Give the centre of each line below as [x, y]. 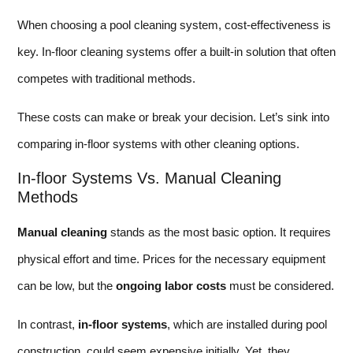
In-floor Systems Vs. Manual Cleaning [149, 178]
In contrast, [48, 324]
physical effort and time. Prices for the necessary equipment [171, 259]
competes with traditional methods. [106, 79]
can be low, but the [67, 286]
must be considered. [280, 286]
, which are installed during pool [247, 324]
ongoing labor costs [171, 286]
